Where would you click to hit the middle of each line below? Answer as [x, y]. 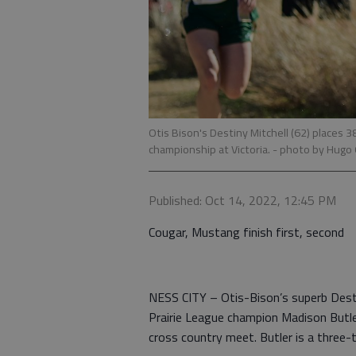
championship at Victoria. [211, 149]
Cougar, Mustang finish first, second [246, 232]
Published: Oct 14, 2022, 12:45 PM [242, 200]
